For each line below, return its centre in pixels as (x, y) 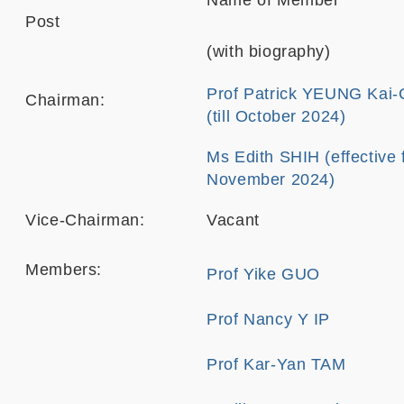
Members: (64, 270)
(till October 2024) (276, 116)
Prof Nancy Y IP (269, 319)
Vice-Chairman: (88, 220)
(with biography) (269, 51)
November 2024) (271, 179)
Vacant (233, 220)
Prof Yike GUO (263, 274)
